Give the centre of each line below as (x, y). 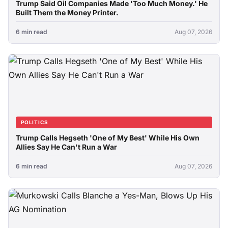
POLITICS (35, 122)
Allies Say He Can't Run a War (66, 147)
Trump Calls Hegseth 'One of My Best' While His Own (108, 138)
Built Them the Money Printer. (67, 12)
